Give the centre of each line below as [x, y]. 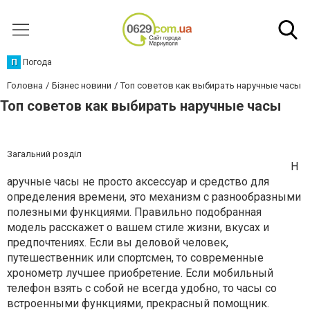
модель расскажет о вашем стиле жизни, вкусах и [138, 227]
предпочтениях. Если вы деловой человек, [118, 243]
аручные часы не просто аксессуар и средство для [138, 182]
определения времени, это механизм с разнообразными [154, 197]
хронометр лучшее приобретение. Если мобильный [140, 273]
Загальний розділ [44, 154]
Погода [37, 62]
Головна [25, 85]
